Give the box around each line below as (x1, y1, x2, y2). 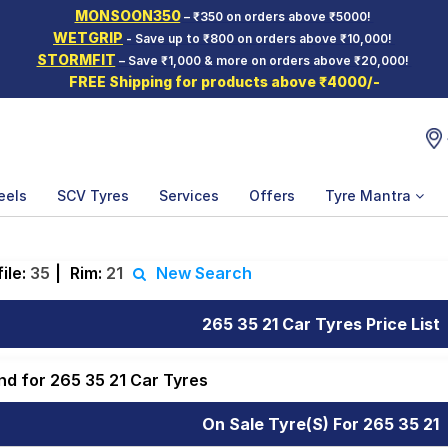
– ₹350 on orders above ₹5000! (180, 9, 374, 24)
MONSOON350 (74, 7, 181, 24)
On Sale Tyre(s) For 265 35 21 (202, 414, 440, 434)
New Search (155, 263, 252, 283)
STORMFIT (36, 51, 116, 68)
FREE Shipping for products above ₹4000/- (68, 73, 380, 90)
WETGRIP (53, 29, 123, 46)
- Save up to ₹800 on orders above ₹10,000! (123, 31, 395, 46)
